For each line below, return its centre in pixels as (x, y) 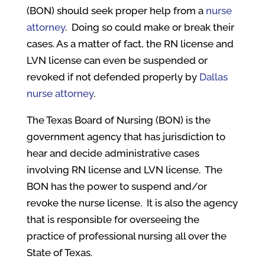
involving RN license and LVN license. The (124, 170)
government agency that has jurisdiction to (126, 137)
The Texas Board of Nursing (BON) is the (118, 120)
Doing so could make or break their (153, 27)
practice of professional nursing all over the (126, 236)
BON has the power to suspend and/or (117, 186)
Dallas (213, 77)
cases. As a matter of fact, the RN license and (130, 44)
